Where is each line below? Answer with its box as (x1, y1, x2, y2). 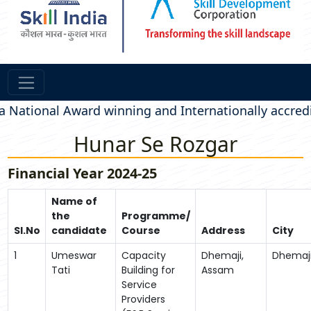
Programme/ (121, 208, 190, 223)
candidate (51, 223, 107, 237)
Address (201, 223, 245, 237)
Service (121, 277, 157, 292)
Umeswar (51, 248, 96, 262)
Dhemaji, (201, 248, 244, 262)
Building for (121, 262, 175, 277)
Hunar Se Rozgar (74, 129, 237, 158)
